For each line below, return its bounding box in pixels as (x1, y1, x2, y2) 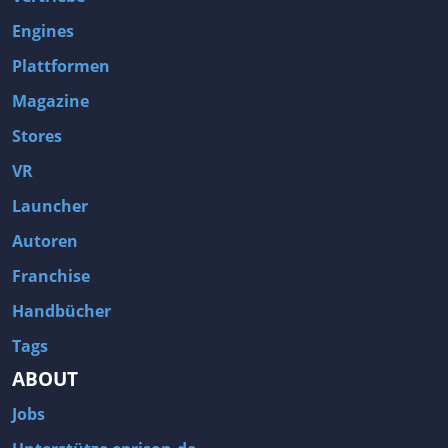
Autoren (12, 230, 78, 252)
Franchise (12, 265, 90, 287)
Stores (12, 125, 62, 147)
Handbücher (12, 300, 111, 322)
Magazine (12, 90, 89, 112)
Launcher (12, 195, 88, 217)
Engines (12, 20, 74, 42)
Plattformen (12, 55, 110, 77)
